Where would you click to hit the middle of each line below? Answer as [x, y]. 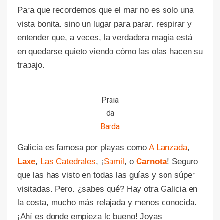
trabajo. [31, 65]
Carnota [151, 161]
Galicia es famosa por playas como [83, 147]
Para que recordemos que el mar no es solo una [105, 10]
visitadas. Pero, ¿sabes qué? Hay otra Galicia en [107, 189]
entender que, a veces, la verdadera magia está [105, 37]
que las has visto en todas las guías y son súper [106, 175]
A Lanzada [168, 147]
